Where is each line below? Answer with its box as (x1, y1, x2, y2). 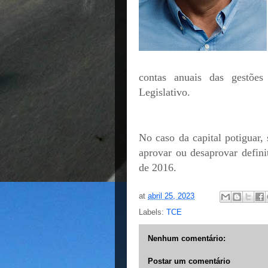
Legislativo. (139, 86, 190, 98)
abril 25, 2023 (148, 191, 194, 201)
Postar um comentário (148, 256, 230, 266)
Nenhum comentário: (148, 234, 226, 243)
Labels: (139, 208, 166, 217)
